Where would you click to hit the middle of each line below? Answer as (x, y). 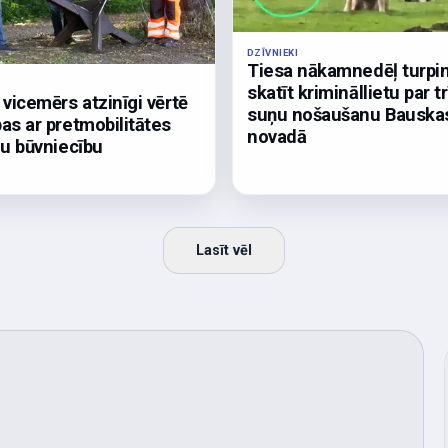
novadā (277, 136)
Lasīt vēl (224, 251)
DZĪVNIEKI (273, 52)
